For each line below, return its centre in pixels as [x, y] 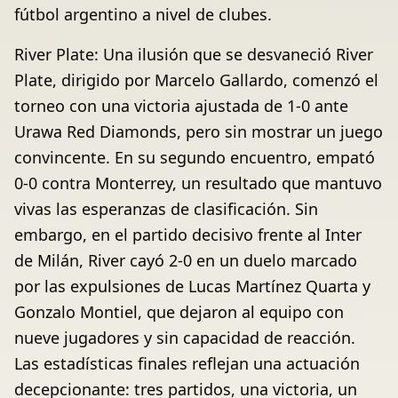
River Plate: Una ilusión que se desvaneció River [194, 55]
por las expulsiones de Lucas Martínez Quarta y [192, 287]
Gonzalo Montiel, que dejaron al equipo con [179, 312]
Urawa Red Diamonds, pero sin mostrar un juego [199, 132]
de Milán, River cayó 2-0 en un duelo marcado [186, 261]
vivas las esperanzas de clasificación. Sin [166, 209]
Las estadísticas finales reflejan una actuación [187, 364]
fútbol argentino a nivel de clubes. [143, 15]
